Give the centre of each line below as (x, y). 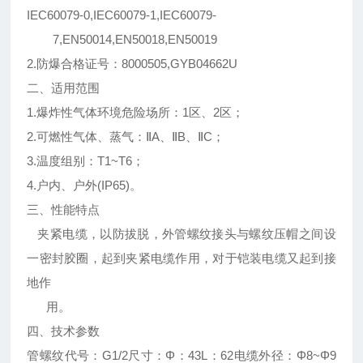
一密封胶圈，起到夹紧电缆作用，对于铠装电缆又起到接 (181, 258)
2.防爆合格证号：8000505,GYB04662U (132, 64)
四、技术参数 (64, 331)
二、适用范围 (64, 88)
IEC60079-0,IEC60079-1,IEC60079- (122, 15)
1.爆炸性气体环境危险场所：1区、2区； (136, 113)
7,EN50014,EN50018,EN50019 (122, 40)
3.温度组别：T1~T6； (86, 161)
